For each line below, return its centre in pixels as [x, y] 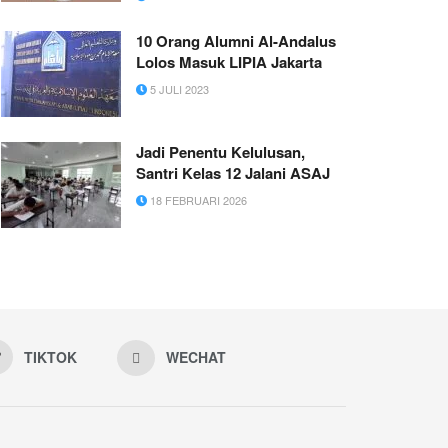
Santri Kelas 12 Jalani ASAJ [233, 173]
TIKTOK [50, 356]
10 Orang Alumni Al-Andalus [236, 41]
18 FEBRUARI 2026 [197, 200]
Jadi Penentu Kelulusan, [220, 152]
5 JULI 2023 [178, 89]
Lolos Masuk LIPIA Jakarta [229, 62]
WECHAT [196, 356]
